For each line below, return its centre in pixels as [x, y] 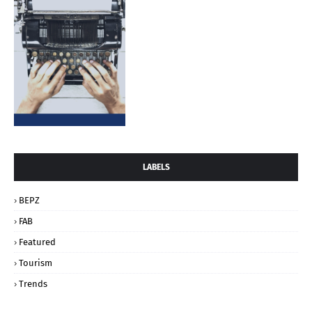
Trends [33, 284]
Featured [37, 242]
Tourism [36, 263]
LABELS [156, 167]
